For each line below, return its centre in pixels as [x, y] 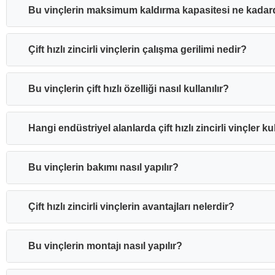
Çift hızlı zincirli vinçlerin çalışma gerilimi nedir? [137, 50]
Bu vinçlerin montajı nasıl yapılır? [105, 246]
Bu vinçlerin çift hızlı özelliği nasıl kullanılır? [129, 89]
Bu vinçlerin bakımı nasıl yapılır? [103, 168]
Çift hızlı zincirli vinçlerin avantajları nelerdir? [131, 207]
